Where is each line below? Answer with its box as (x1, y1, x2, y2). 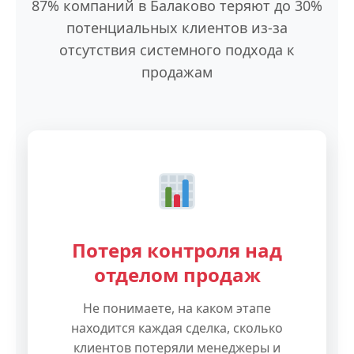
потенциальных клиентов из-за (66, 18, 288, 37)
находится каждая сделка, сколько (71, 319, 283, 337)
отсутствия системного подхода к (59, 40, 295, 59)
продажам (141, 62, 213, 81)
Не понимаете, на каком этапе (83, 299, 271, 317)
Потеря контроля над (72, 237, 282, 263)
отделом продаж (93, 262, 261, 288)
